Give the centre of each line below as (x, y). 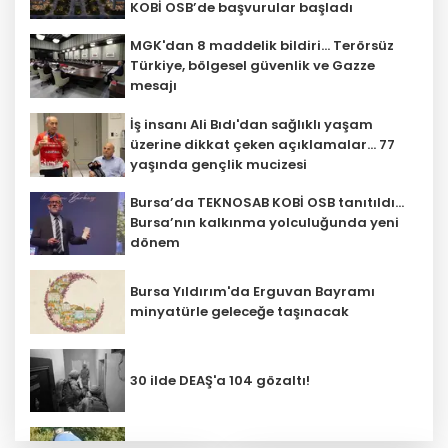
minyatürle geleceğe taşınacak (239, 311)
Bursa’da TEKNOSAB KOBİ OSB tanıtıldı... (267, 203)
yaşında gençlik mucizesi (218, 164)
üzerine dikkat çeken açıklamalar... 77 (262, 144)
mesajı (153, 86)
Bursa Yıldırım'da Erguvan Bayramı (252, 291)
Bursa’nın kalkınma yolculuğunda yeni (264, 223)
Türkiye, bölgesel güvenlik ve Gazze (252, 66)
